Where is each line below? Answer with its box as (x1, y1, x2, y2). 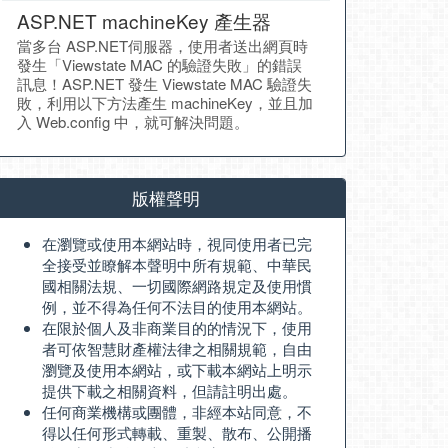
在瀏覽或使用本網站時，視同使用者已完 (42, 233, 312, 254)
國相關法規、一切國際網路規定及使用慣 (42, 275, 312, 296)
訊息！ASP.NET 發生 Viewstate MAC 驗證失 (17, 73, 312, 94)
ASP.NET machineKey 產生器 (17, 7, 271, 34)
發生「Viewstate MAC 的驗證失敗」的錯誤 (17, 54, 302, 75)
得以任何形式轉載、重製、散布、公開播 (42, 422, 312, 443)
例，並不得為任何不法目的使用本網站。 (42, 296, 312, 317)
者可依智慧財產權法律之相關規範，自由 (42, 338, 312, 359)
